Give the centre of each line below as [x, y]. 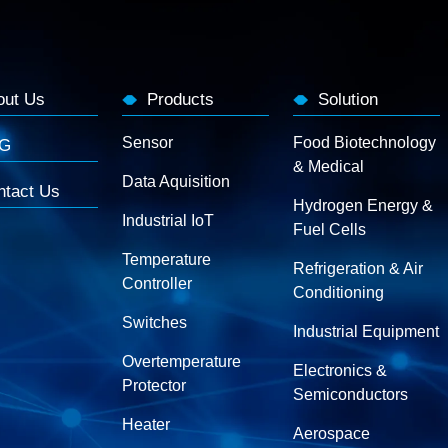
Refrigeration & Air [358, 268]
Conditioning [338, 292]
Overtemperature [181, 361]
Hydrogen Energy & [363, 205]
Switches [154, 322]
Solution [348, 99]
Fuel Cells [329, 229]
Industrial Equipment [366, 331]
